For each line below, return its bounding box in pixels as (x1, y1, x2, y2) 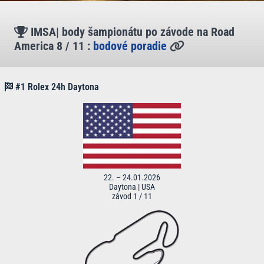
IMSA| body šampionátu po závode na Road (30, 25, 235, 39)
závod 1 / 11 (112, 192, 152, 202)
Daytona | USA (109, 182, 155, 192)
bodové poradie (93, 39, 167, 53)
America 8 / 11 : (14, 39, 90, 53)
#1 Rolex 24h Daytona (13, 81, 99, 93)
